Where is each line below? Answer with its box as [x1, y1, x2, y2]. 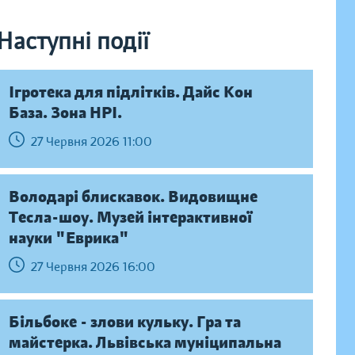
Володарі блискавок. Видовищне [8, 187, 258, 207]
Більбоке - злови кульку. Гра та [8, 312, 241, 332]
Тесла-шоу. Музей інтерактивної [8, 208, 252, 227]
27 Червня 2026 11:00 [30, 133, 152, 150]
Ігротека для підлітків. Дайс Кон [8, 82, 253, 102]
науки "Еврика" [8, 228, 129, 248]
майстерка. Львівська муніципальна [8, 333, 281, 353]
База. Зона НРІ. [8, 103, 122, 123]
